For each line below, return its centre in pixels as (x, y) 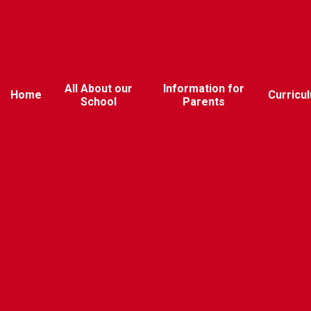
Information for (203, 88)
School (99, 101)
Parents (203, 101)
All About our (99, 88)
